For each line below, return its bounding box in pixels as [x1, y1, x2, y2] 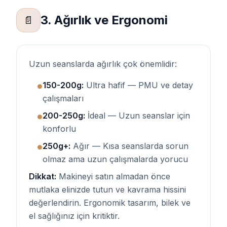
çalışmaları [43, 93, 84, 103]
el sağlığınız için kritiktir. [29, 211, 120, 221]
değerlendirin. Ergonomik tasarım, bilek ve [29, 198, 191, 208]
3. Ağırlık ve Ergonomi [41, 13, 168, 27]
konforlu [43, 124, 76, 134]
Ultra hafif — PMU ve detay [84, 80, 193, 90]
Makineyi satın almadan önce [56, 171, 170, 181]
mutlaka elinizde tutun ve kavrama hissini [29, 184, 186, 195]
